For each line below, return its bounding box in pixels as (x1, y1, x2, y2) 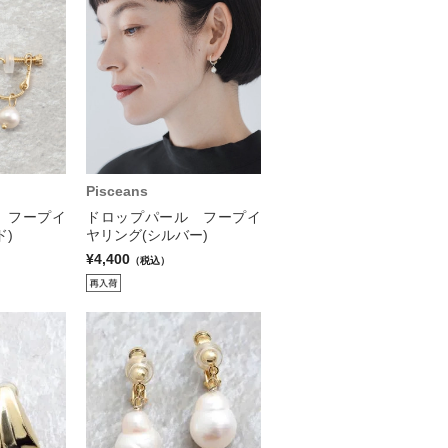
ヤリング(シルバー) (86, 226, 208, 243)
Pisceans (86, 182, 148, 199)
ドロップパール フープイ (86, 208, 261, 225)
